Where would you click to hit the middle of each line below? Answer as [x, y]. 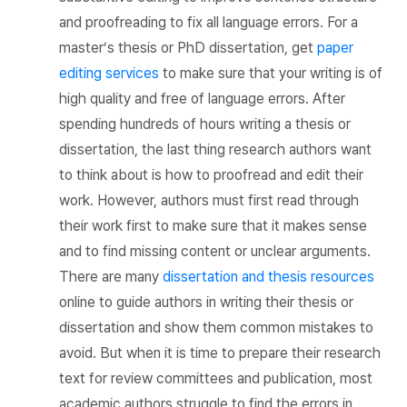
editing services [109, 73]
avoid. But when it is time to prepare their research [220, 352]
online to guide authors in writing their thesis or [206, 302]
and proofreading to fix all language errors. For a [208, 22]
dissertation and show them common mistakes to [216, 327]
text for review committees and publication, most [216, 378]
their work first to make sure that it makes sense [213, 225]
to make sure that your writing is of [271, 73]
